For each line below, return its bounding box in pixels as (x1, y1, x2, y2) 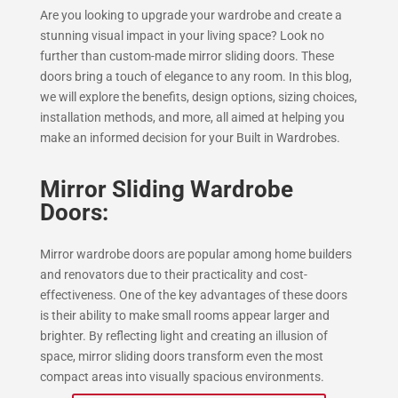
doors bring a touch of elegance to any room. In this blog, (39, 69, 352, 84)
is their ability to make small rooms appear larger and (39, 308, 330, 322)
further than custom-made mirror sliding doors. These (39, 49, 334, 63)
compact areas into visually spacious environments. (39, 370, 324, 384)
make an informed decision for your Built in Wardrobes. (39, 131, 340, 145)
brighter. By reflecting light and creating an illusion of (39, 329, 328, 343)
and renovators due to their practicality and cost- (39, 267, 307, 282)
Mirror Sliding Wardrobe (39, 176, 293, 203)
